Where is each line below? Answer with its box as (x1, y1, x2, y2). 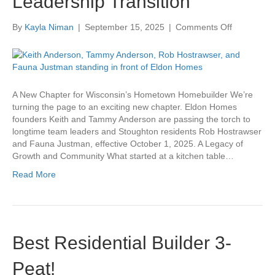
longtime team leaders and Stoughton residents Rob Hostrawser (12, 126, 261, 136)
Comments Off (176, 21, 232, 32)
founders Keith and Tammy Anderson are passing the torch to (12, 114, 250, 124)
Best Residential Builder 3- (12, 232, 231, 253)
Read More (12, 169, 56, 179)
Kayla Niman (25, 21, 74, 32)
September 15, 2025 (85, 21, 165, 32)
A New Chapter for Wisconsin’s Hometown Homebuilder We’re (12, 89, 253, 99)
